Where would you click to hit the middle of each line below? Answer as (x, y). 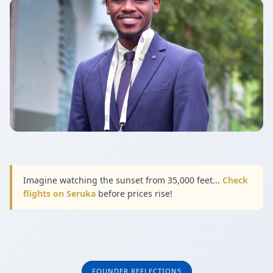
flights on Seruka (59, 194)
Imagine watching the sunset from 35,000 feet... (122, 180)
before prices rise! (134, 194)
